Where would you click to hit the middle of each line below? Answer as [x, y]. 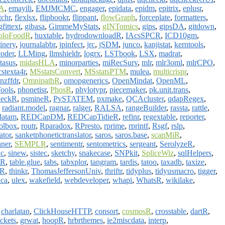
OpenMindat [132, 80]
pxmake [109, 98]
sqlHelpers [195, 153]
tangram [103, 162]
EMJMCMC [56, 8]
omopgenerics [86, 80]
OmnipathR [41, 80]
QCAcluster [145, 98]
